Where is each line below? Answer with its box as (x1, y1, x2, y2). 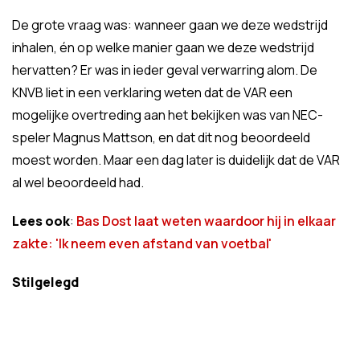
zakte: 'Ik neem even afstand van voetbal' (12, 235, 272, 252)
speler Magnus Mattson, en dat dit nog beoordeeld (12, 129, 310, 146)
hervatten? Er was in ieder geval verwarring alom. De (12, 61, 317, 79)
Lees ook (12, 212, 70, 230)
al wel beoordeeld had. (12, 174, 144, 191)
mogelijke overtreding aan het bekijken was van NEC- (12, 106, 323, 124)
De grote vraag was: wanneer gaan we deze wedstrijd (12, 16, 328, 34)
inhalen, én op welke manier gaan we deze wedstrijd (12, 39, 314, 56)
